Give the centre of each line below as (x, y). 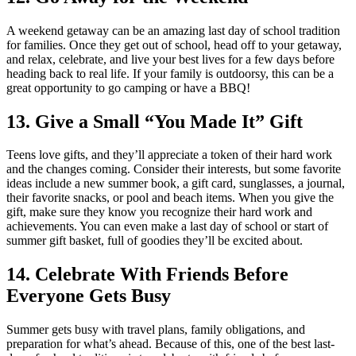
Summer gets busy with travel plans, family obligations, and (156, 330)
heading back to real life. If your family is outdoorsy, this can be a (170, 73)
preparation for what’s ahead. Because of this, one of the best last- (170, 344)
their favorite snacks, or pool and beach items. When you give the (170, 198)
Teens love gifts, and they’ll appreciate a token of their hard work (169, 155)
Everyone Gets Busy (89, 296)
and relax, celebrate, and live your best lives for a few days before (170, 59)
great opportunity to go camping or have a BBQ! (128, 87)
